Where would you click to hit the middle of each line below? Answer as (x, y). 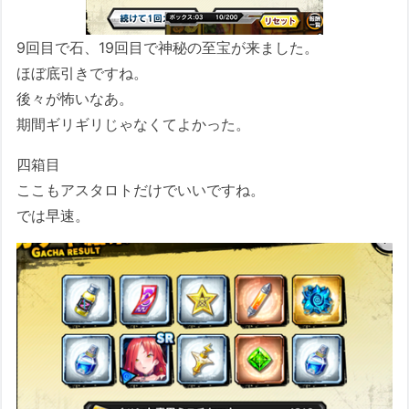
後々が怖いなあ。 (75, 99)
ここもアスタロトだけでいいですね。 (141, 190)
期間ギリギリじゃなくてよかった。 (134, 125)
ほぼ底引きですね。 (83, 73)
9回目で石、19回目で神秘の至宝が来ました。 (168, 48)
